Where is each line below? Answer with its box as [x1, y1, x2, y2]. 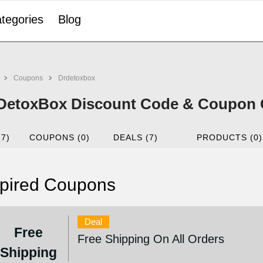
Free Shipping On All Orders [77, 232, 225, 245]
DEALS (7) [113, 133, 158, 142]
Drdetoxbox [58, 74, 95, 82]
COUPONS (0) [29, 133, 90, 142]
